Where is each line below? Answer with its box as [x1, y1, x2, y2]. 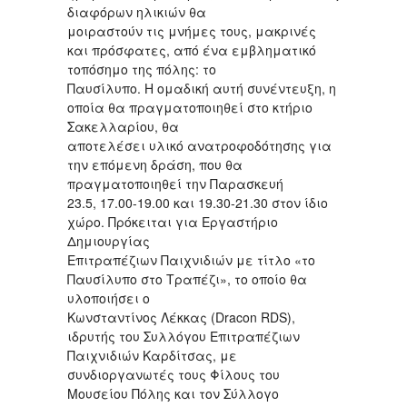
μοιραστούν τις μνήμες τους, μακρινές [67, 21, 316, 40]
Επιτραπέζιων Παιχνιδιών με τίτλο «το [67, 250, 315, 269]
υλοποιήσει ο [67, 288, 150, 307]
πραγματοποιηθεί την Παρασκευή [67, 174, 283, 193]
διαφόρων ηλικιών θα [67, 2, 206, 21]
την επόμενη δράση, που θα [67, 154, 243, 174]
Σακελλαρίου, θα [67, 116, 179, 135]
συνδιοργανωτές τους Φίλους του [67, 364, 280, 383]
